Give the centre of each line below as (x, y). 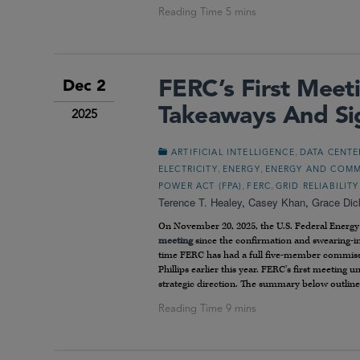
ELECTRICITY (188, 170)
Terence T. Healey (200, 202)
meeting (176, 241)
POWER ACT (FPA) (200, 187)
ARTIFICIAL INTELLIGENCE (233, 153)
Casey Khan (277, 202)
